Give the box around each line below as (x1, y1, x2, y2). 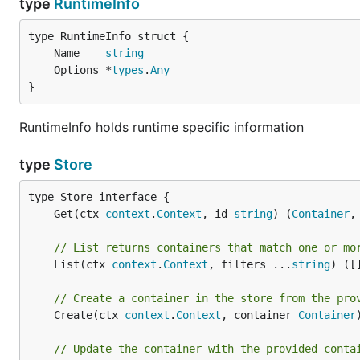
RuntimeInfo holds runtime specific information (19, 119, 304, 135)
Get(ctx (54, 207, 105, 220)
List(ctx (54, 258, 112, 271)
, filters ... (208, 258, 292, 271)
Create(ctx (54, 309, 125, 321)
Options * (54, 63, 112, 76)
